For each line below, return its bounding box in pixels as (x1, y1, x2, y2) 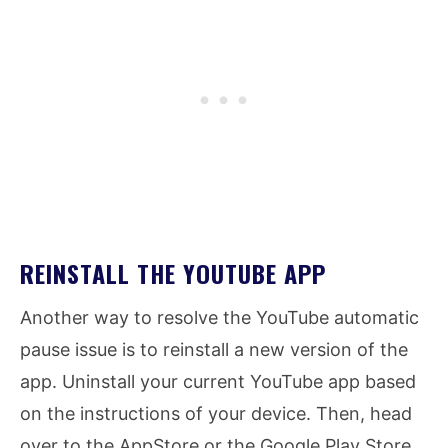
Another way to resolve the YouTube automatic (20, 307, 419, 329)
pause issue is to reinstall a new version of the (20, 339, 408, 361)
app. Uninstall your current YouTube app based (20, 371, 416, 393)
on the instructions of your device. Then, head (20, 403, 412, 425)
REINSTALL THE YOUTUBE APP (20, 255, 326, 292)
